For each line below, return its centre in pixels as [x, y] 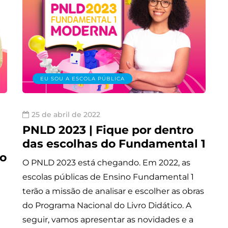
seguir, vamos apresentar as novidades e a [108, 219]
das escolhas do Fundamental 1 [114, 144]
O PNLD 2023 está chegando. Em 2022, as [106, 162]
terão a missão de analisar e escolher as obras [113, 191]
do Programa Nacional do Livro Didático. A [107, 205]
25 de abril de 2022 [66, 114]
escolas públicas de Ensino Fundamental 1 [108, 177]
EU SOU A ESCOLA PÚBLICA [82, 78]
